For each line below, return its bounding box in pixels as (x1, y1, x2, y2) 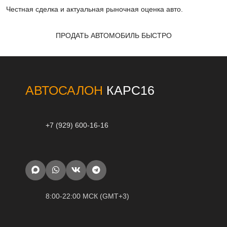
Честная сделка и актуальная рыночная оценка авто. (6, 5, 183, 14)
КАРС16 (103, 83, 155, 98)
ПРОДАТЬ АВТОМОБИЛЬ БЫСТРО (55, 31, 172, 40)
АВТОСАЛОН (25, 83, 103, 98)
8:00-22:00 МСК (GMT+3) (46, 192, 129, 201)
